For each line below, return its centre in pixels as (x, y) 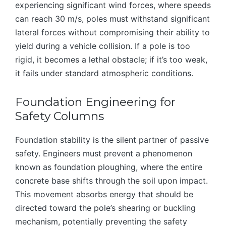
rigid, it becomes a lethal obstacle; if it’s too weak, (111, 59)
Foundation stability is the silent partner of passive (112, 139)
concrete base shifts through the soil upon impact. (111, 180)
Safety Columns (60, 116)
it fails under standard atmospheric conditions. (104, 73)
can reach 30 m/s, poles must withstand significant (112, 18)
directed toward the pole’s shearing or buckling (105, 208)
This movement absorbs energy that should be (104, 194)
